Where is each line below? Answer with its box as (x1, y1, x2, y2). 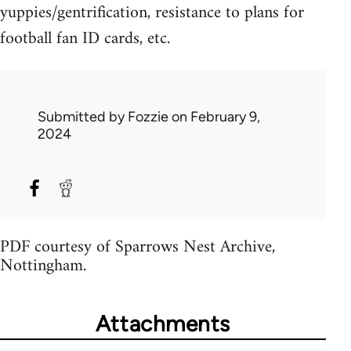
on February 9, (168, 107, 260, 125)
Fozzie (128, 107, 168, 125)
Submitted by (38, 107, 128, 125)
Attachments (95, 309, 231, 337)
